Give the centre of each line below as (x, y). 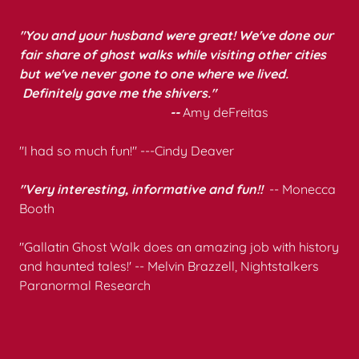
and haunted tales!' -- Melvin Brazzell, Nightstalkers (169, 266)
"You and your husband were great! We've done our (176, 35)
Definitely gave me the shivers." (118, 93)
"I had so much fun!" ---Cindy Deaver (127, 151)
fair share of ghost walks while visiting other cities (173, 54)
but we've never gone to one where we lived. (154, 74)
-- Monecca (301, 189)
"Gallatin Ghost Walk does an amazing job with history (179, 247)
